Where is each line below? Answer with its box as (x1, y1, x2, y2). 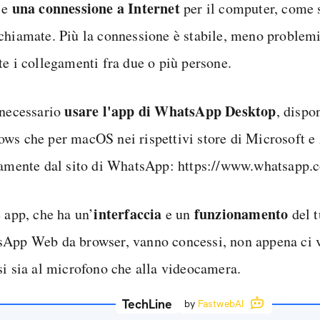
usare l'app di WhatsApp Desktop (64, 101, 276, 121)
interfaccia (94, 204, 162, 224)
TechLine (121, 296, 172, 312)
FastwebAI (197, 297, 244, 310)
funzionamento (194, 204, 289, 224)
